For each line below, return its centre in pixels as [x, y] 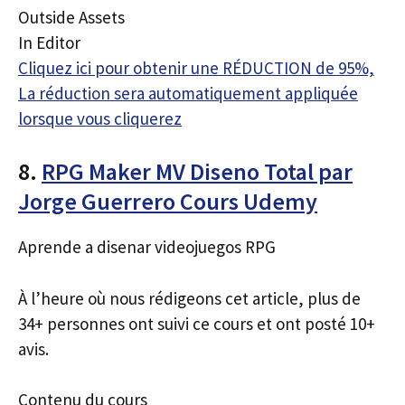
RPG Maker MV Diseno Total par [197, 171]
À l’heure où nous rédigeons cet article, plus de [189, 298]
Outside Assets [71, 17]
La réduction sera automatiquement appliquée [188, 93]
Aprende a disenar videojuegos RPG [147, 247]
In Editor [49, 42]
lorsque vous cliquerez [100, 118]
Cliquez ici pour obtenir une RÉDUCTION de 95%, [196, 67]
